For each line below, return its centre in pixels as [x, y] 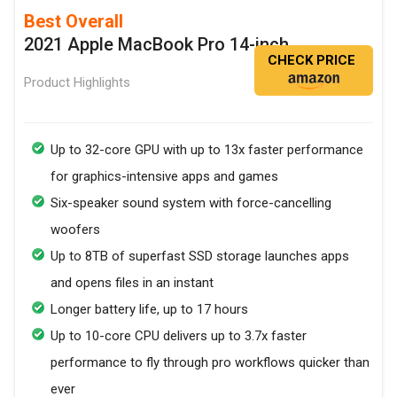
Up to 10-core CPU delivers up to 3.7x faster [179, 336]
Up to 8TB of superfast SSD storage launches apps [200, 256]
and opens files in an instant [132, 283]
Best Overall [74, 21]
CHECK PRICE [311, 60]
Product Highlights [77, 82]
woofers [75, 230]
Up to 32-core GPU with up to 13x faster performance [207, 150]
